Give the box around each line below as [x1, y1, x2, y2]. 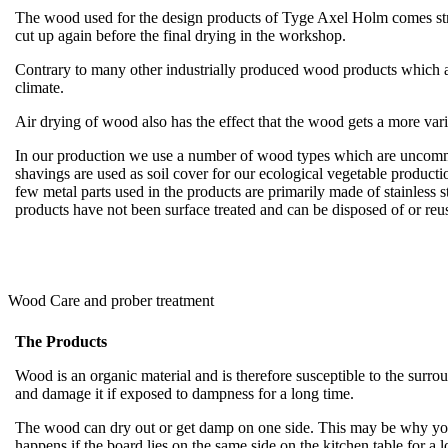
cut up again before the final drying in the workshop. [15, 26, 350, 44]
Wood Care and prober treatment [8, 291, 214, 309]
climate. [15, 78, 64, 96]
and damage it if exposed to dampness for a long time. [15, 384, 354, 402]
